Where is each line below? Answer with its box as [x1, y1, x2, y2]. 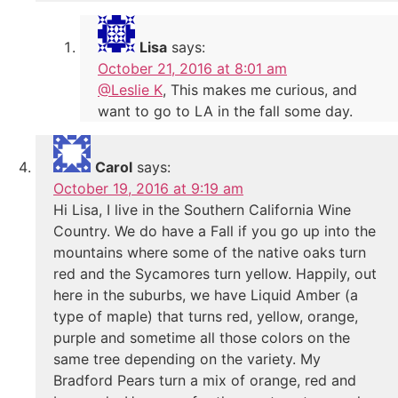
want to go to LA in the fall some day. [98, 101, 353, 120]
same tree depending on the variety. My [53, 349, 321, 368]
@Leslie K [98, 80, 163, 99]
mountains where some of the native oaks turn [53, 243, 366, 261]
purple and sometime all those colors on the [53, 328, 350, 346]
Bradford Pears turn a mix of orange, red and [53, 370, 356, 389]
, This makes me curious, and [163, 80, 357, 99]
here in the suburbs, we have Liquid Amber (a [53, 285, 358, 304]
